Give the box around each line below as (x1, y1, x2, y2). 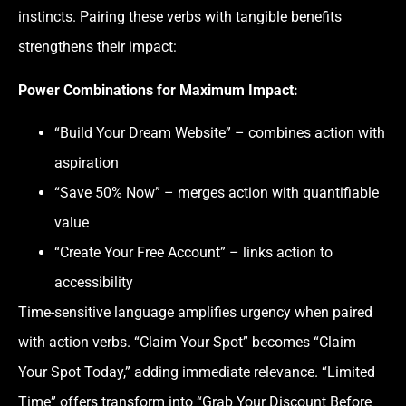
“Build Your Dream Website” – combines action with (54, 124, 385, 142)
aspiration (54, 154, 119, 172)
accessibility (54, 274, 133, 292)
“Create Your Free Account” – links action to (54, 244, 333, 262)
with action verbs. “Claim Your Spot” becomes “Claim (18, 333, 356, 352)
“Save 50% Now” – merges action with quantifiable (54, 184, 379, 202)
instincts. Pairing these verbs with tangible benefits (18, 8, 342, 26)
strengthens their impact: (18, 38, 177, 56)
